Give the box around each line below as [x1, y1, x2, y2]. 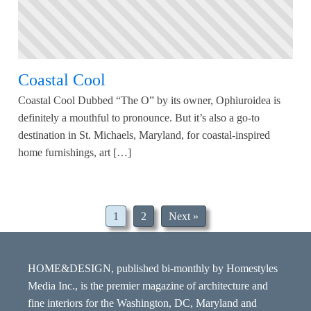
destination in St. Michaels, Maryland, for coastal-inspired [18, 128, 270, 141]
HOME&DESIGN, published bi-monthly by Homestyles [28, 262, 278, 274]
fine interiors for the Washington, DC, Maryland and [28, 297, 257, 309]
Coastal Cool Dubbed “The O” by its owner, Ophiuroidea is [18, 94, 280, 106]
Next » [168, 210, 199, 222]
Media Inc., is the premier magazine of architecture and [28, 280, 268, 292]
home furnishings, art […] [18, 146, 131, 158]
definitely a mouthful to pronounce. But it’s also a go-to [18, 111, 260, 124]
